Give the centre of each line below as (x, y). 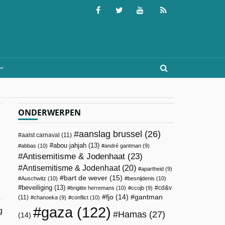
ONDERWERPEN (49, 113)
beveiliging (37, 188)
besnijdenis (141, 178)
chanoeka (46, 197)
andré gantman (123, 146)
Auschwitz (34, 178)
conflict (80, 197)
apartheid (152, 169)
